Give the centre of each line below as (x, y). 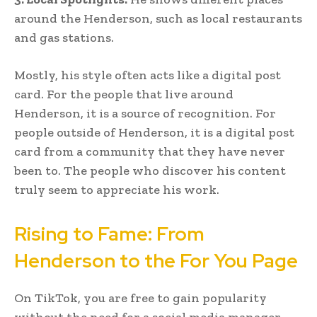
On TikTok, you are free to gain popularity (140, 298)
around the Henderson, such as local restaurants (158, 18)
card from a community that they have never (150, 151)
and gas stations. (64, 37)
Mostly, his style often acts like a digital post (148, 75)
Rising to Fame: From (109, 234)
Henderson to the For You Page (156, 260)
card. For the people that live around (124, 94)
